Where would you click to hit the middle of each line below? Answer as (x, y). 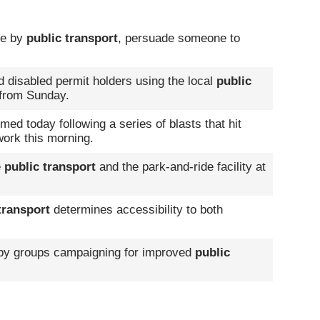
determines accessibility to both (136, 210)
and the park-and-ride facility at (181, 167)
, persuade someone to (179, 38)
